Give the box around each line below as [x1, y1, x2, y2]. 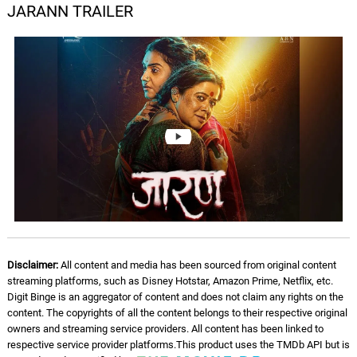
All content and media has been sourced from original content [57, 259, 336, 271]
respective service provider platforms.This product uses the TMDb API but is [6, 339, 350, 351]
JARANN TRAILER [6, 2, 133, 21]
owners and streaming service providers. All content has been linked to [6, 323, 324, 335]
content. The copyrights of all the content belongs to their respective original [6, 307, 347, 319]
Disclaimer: [6, 259, 58, 271]
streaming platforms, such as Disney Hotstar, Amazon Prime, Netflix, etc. [6, 275, 333, 287]
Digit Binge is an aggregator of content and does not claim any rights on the [6, 291, 343, 303]
